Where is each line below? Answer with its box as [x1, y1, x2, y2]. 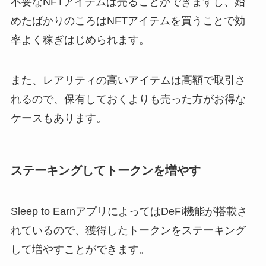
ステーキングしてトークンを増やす [10, 163, 201, 177]
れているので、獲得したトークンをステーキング [10, 224, 246, 237]
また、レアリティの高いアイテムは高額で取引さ [10, 74, 246, 86]
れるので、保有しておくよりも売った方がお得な [10, 93, 246, 105]
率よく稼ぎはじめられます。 [10, 33, 150, 46]
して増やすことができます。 [10, 243, 150, 256]
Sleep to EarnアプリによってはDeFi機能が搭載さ [10, 205, 248, 218]
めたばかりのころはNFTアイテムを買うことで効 [10, 14, 245, 27]
